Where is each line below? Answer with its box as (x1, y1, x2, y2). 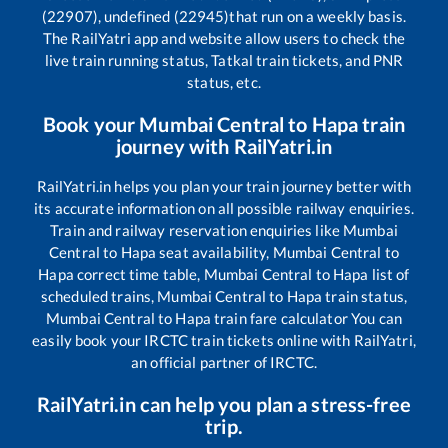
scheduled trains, (40, 286, 158, 305)
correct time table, (73, 264, 204, 283)
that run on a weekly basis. (229, 6, 406, 25)
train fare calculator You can (210, 308, 402, 327)
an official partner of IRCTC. (131, 352, 317, 371)
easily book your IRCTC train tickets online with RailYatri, (32, 330, 416, 349)
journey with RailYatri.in (115, 133, 333, 158)
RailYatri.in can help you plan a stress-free (37, 391, 411, 416)
